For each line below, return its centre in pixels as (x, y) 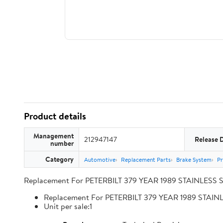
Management (54, 136)
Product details (55, 116)
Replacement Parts (146, 160)
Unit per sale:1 (68, 206)
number (62, 143)
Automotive (100, 160)
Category (59, 159)
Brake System (194, 160)
